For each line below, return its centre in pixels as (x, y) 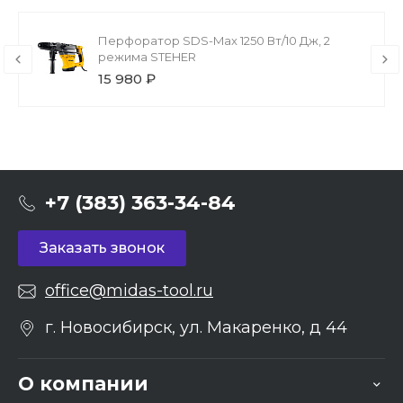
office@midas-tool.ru (129, 291)
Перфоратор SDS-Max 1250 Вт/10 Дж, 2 (214, 41)
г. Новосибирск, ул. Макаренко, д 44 (196, 328)
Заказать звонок (102, 248)
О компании (83, 384)
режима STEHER (147, 57)
